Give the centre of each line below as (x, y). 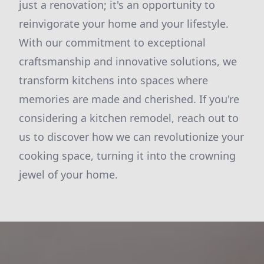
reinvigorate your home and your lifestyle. (124, 24)
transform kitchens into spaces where (113, 80)
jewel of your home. (68, 174)
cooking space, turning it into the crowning (127, 156)
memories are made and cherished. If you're (129, 99)
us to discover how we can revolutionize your (131, 137)
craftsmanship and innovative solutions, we (128, 61)
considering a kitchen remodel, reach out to (129, 118)
